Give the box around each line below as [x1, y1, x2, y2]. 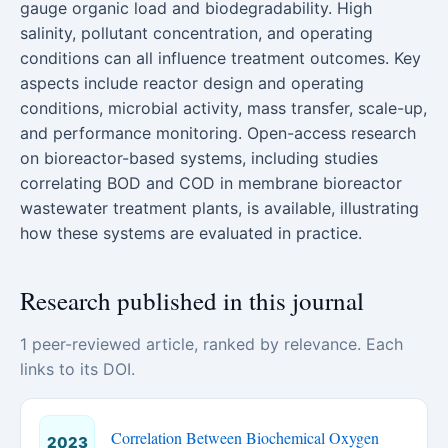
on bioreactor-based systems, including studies [20, 148, 378, 168]
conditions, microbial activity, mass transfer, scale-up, [20, 98, 427, 118]
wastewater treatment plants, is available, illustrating [20, 198, 419, 218]
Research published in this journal [20, 284, 364, 317]
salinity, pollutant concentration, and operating [20, 23, 373, 43]
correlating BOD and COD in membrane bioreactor [20, 173, 402, 193]
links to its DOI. [20, 359, 135, 379]
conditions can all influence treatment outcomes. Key [20, 48, 421, 68]
